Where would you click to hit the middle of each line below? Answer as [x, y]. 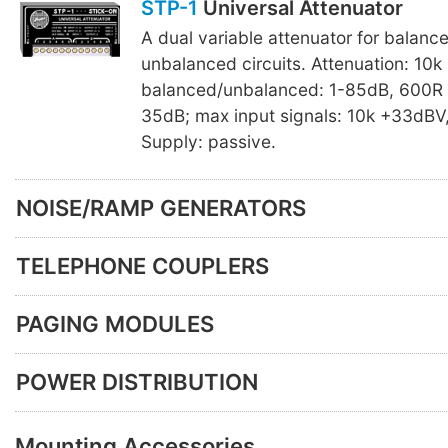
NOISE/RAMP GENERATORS [161, 208]
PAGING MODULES [115, 324]
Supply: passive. [208, 142]
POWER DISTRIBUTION [137, 382]
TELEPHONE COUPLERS [142, 266]
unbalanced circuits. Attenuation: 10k [291, 64]
